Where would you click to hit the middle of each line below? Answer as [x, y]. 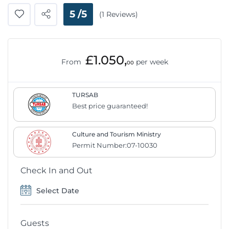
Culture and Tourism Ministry [116, 134]
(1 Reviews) [119, 15]
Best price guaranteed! [110, 106]
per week [152, 62]
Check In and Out [56, 170]
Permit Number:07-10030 [114, 145]
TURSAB [85, 95]
